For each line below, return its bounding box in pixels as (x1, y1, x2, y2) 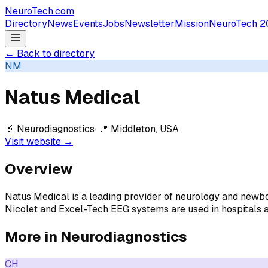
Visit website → (5, 135, 73, 148)
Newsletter (124, 17, 175, 30)
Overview (5, 159, 72, 178)
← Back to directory (5, 47, 95, 60)
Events (73, 17, 103, 30)
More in (5, 227, 60, 246)
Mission (175, 17, 209, 30)
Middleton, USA (111, 122, 179, 135)
